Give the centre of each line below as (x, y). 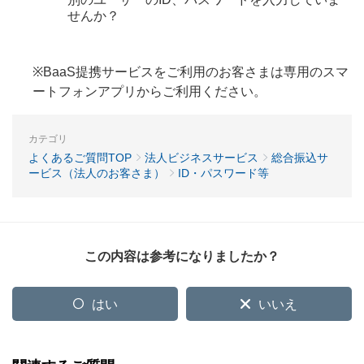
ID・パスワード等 (223, 173)
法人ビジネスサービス (201, 158)
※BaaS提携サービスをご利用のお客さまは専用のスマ (191, 72)
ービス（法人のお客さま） (97, 173)
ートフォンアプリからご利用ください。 (149, 92)
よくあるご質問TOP (80, 158)
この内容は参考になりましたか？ (182, 257)
